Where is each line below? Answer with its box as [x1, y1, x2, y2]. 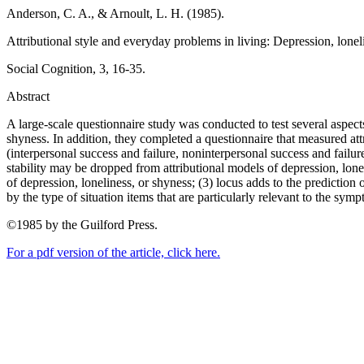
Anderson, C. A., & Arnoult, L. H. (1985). [6, 6, 224, 20]
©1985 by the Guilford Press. [6, 218, 158, 232]
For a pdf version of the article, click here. [6, 245, 220, 259]
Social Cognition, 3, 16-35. [6, 62, 145, 76]
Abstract [6, 89, 50, 103]
